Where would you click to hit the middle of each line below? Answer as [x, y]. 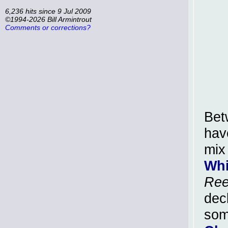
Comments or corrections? [48, 27]
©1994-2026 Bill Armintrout [48, 19]
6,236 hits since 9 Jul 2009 [48, 11]
